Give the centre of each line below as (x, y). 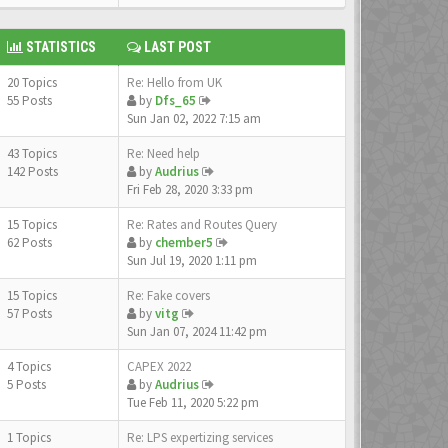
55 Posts (29, 100)
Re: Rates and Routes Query (202, 224)
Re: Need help (163, 153)
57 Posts (29, 313)
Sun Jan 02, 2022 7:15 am (194, 118)
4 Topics (30, 366)
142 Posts (32, 171)
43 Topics (33, 153)
